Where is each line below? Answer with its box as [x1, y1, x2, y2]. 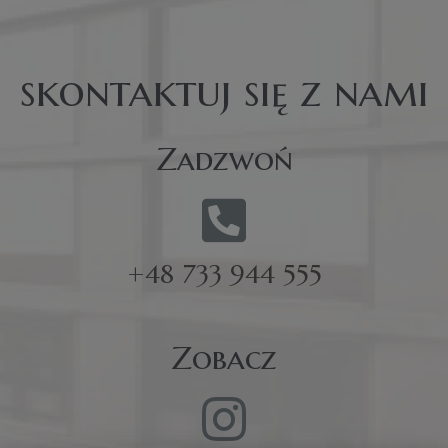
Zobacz [171, 338, 277, 379]
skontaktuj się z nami [19, 65, 429, 119]
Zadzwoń [155, 139, 293, 180]
